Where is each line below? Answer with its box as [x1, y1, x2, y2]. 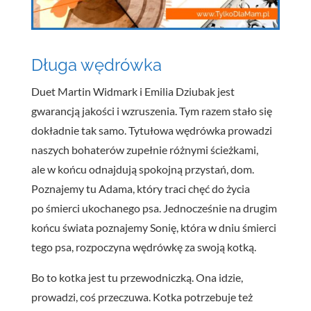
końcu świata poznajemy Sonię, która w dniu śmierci [31, 220, 276, 234]
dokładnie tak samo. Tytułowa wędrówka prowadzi [31, 123, 272, 137]
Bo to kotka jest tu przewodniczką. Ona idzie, [31, 270, 243, 284]
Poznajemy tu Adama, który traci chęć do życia [31, 181, 250, 195]
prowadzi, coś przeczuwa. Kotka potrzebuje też [31, 289, 253, 303]
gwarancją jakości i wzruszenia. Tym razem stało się [31, 103, 272, 117]
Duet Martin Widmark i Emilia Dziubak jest [31, 84, 235, 98]
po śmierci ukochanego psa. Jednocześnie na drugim [31, 201, 277, 215]
